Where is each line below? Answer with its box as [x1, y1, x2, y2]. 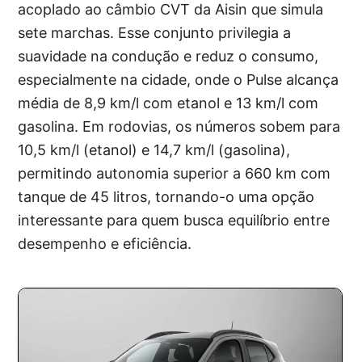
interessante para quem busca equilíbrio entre [18, 212, 330, 229]
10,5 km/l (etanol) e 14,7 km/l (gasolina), [18, 141, 291, 159]
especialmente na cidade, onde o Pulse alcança [18, 71, 339, 89]
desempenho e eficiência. [18, 235, 192, 253]
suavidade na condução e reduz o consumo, [18, 48, 319, 65]
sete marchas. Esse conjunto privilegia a [18, 24, 292, 42]
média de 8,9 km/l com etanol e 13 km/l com [18, 95, 319, 112]
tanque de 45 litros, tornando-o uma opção [18, 188, 315, 206]
